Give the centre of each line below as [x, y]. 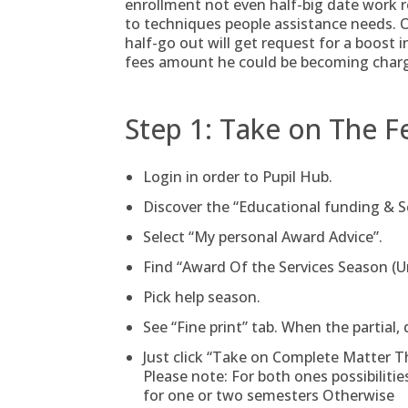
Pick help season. [202, 297]
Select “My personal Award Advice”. [263, 237]
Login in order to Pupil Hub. [238, 177]
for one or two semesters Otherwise [269, 395]
